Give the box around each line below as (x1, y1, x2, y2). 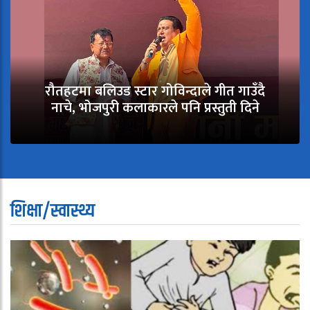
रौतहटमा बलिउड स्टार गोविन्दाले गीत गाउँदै (45, 80, 265, 104)
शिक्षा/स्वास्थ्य (10, 197, 95, 226)
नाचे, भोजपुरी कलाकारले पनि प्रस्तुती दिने (51, 96, 259, 120)
